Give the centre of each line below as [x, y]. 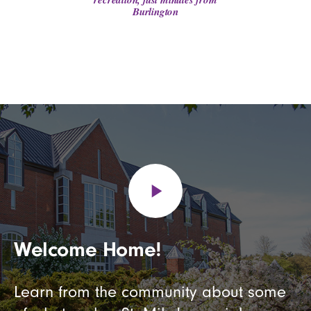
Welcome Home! [88, 250]
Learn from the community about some [150, 292]
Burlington [155, 11]
